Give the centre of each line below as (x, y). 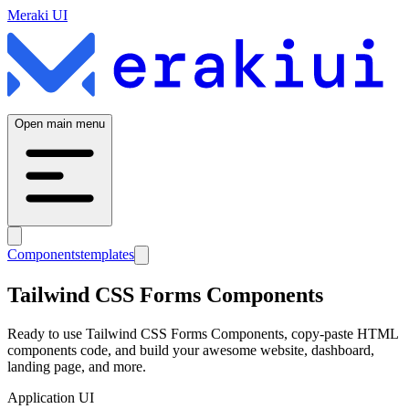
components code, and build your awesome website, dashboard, (191, 350)
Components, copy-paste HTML (303, 333)
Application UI (51, 397)
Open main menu (60, 123)
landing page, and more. (77, 366)
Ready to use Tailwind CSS (89, 333)
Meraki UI (37, 15)
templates (107, 254)
